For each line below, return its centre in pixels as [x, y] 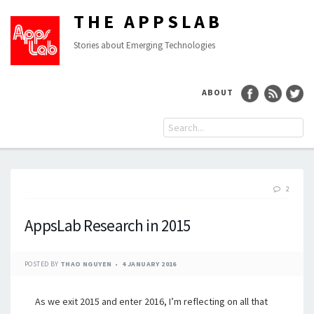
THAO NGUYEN [86, 264]
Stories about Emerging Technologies [144, 45]
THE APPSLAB [148, 21]
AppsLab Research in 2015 [108, 225]
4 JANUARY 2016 [149, 264]
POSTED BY [42, 264]
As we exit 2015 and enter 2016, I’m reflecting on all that [151, 301]
